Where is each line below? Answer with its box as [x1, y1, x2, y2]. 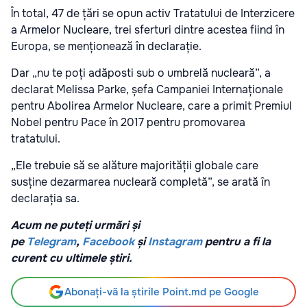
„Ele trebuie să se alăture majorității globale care [11, 158, 258, 173]
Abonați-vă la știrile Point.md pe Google [64, 284, 259, 299]
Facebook [82, 234, 134, 249]
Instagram [148, 234, 202, 249]
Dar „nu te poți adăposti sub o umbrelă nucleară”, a [11, 65, 271, 80]
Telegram [27, 234, 76, 249]
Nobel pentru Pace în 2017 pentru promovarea [11, 114, 245, 130]
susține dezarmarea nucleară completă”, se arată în [11, 174, 270, 189]
